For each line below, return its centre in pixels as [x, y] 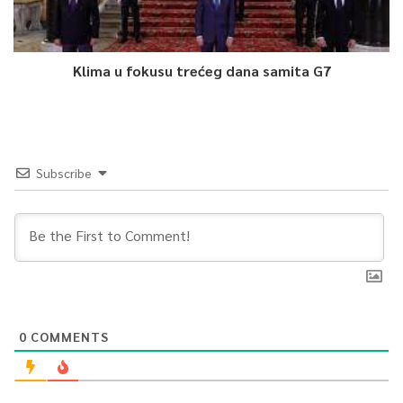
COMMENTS [68, 336]
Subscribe [64, 172]
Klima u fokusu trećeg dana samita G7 [201, 70]
